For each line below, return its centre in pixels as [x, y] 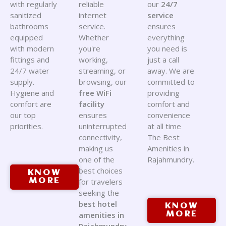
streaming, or [102, 71]
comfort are [31, 104]
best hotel [98, 204]
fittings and [30, 60]
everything [166, 37]
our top [23, 115]
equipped [26, 37]
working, [93, 60]
